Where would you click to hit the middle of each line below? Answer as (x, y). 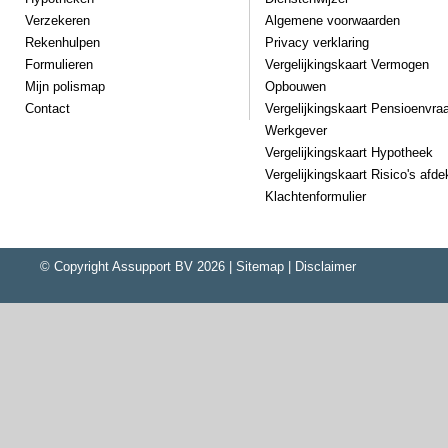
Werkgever (296, 130)
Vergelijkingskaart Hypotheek (349, 152)
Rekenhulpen (62, 42)
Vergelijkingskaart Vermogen (347, 64)
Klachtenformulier (315, 196)
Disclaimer (325, 266)
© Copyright (76, 266)
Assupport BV (152, 266)
